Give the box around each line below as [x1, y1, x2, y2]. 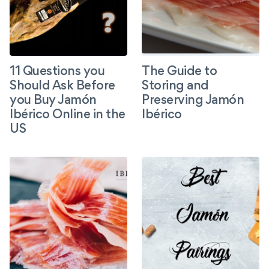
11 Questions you [10, 67, 105, 79]
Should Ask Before [10, 81, 115, 93]
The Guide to [142, 67, 217, 79]
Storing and [142, 81, 209, 93]
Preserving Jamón [142, 95, 244, 107]
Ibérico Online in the [10, 110, 125, 122]
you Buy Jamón [10, 95, 97, 107]
